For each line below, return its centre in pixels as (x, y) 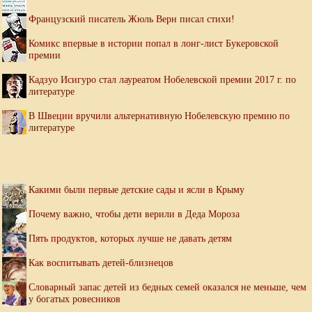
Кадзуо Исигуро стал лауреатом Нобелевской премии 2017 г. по (162, 80)
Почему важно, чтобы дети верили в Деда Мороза (134, 214)
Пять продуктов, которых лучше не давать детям (130, 239)
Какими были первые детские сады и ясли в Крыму (136, 190)
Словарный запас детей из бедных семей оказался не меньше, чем (167, 287)
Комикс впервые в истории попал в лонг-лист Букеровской (154, 44)
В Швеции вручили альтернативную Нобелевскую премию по (159, 116)
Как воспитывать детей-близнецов (101, 263)
